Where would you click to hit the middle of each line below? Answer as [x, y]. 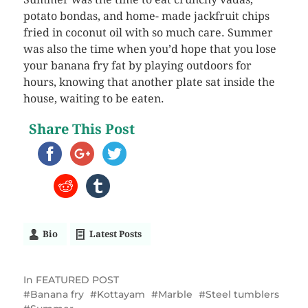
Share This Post [82, 129]
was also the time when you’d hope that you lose [150, 49]
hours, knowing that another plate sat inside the [149, 82]
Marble [175, 294]
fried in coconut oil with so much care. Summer [148, 33]
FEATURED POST [77, 280]
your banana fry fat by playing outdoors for [137, 66]
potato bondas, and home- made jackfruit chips [146, 16]
